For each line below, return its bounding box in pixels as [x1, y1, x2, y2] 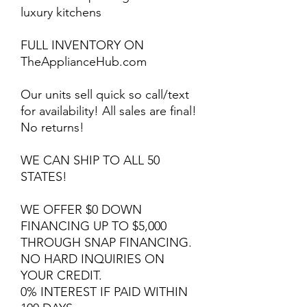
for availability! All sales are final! [21, 103, 197, 119]
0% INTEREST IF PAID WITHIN [21, 284, 188, 299]
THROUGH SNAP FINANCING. [21, 235, 192, 250]
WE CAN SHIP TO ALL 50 [21, 153, 160, 168]
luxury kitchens [21, 5, 101, 20]
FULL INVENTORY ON [21, 38, 144, 53]
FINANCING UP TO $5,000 [21, 219, 167, 234]
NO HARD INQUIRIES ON [21, 251, 164, 267]
